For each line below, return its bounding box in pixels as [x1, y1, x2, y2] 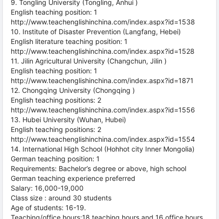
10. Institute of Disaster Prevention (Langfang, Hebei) [11, 27, 181, 36]
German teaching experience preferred [11, 174, 135, 182]
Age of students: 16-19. [11, 203, 86, 212]
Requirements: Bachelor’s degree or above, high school [11, 164, 186, 173]
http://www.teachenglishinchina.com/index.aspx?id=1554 [11, 135, 195, 143]
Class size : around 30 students [11, 194, 111, 202]
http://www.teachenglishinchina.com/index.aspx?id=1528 [11, 47, 195, 55]
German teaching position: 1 [11, 154, 100, 163]
